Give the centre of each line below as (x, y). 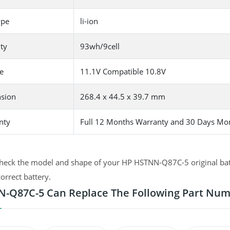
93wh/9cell (100, 46)
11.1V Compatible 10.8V (123, 72)
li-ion (89, 21)
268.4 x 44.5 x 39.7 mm (122, 97)
